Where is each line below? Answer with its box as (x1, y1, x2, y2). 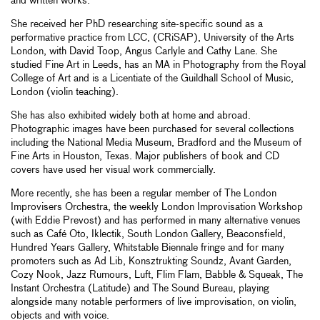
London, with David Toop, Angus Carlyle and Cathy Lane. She (11, 46, 277, 57)
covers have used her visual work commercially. (11, 165, 216, 176)
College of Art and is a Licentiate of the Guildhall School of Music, (11, 74, 294, 84)
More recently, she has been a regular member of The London (11, 189, 276, 199)
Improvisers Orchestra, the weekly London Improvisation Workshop (11, 202, 303, 213)
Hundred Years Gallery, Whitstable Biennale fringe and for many (11, 243, 284, 254)
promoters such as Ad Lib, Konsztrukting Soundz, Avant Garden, (11, 256, 291, 267)
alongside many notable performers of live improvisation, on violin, (11, 297, 296, 308)
